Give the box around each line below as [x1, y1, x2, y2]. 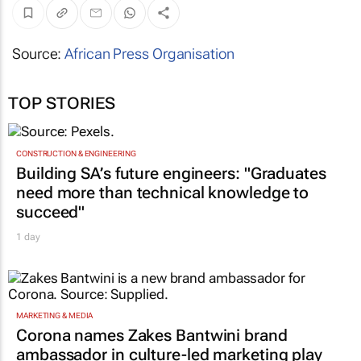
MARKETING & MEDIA [16, 311, 93, 321]
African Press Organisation [64, 45, 234, 63]
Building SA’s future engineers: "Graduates [16, 163, 326, 183]
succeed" [16, 201, 85, 222]
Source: [12, 45, 65, 63]
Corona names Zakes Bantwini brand [16, 326, 288, 346]
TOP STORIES [8, 93, 115, 114]
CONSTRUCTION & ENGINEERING [16, 148, 136, 158]
